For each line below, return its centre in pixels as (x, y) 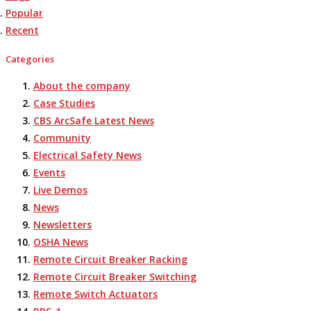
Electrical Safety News (87, 155)
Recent (22, 30)
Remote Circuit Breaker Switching (115, 277)
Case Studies (64, 103)
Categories (30, 59)
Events (49, 173)
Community (62, 138)
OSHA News (61, 242)
